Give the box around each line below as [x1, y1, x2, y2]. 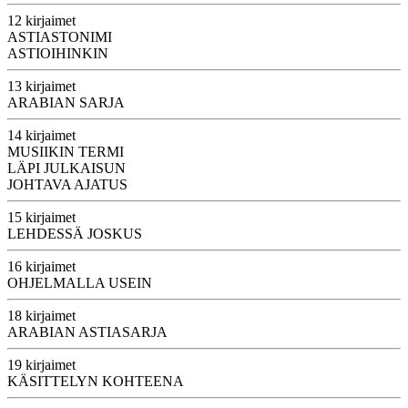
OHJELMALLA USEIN [7, 274, 152, 291]
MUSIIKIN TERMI [7, 143, 124, 159]
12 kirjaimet [7, 12, 76, 28]
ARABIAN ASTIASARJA [7, 323, 168, 340]
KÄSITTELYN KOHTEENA [7, 372, 184, 389]
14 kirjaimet [7, 127, 76, 143]
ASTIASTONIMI [7, 28, 112, 45]
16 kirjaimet [7, 258, 76, 274]
